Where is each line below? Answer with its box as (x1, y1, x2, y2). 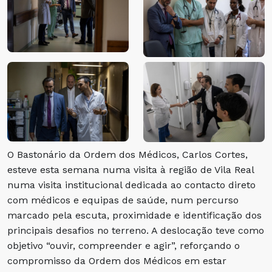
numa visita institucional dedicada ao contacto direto (7, 178, 256, 191)
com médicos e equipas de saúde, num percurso (7, 194, 239, 206)
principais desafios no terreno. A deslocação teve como (7, 224, 264, 236)
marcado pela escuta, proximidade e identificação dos (7, 209, 262, 221)
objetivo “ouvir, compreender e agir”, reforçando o (7, 239, 240, 251)
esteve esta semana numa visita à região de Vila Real (7, 163, 254, 175)
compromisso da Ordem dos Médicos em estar (7, 254, 226, 267)
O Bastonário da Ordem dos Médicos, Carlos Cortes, (7, 148, 248, 160)
